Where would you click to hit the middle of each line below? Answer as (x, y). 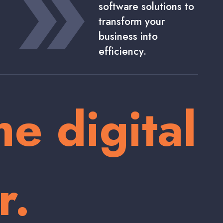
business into (128, 36)
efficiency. (122, 51)
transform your (132, 21)
